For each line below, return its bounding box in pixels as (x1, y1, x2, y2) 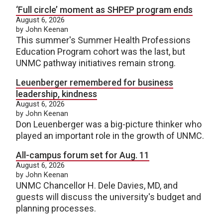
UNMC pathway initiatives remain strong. (16, 57, 176, 68)
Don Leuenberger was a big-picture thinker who (16, 118, 202, 129)
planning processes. (16, 203, 96, 214)
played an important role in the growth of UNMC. (16, 130, 204, 141)
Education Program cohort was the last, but (16, 46, 185, 57)
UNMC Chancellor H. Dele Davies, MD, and (16, 180, 178, 191)
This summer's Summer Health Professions (16, 34, 191, 45)
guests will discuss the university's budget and (16, 191, 201, 202)
